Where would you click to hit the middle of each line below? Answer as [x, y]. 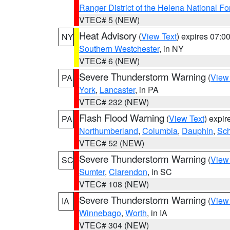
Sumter [92, 172]
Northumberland [109, 131]
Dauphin [197, 131]
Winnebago [100, 213]
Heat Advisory [108, 35]
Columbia [160, 131]
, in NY [171, 49]
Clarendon [128, 172]
